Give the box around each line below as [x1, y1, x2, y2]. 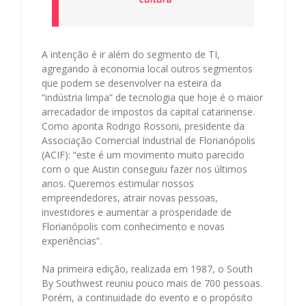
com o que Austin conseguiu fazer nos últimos [42, 162, 247, 176]
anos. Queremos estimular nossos [42, 176, 194, 190]
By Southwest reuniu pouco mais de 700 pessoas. [42, 276, 262, 290]
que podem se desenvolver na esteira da [42, 76, 221, 89]
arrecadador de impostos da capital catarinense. [42, 105, 255, 118]
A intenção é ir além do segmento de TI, [42, 47, 220, 61]
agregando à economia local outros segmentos [42, 61, 253, 75]
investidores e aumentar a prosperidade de [42, 205, 232, 219]
